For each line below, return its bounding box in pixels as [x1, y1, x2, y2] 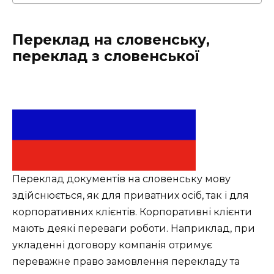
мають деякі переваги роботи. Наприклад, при [12, 223, 255, 235]
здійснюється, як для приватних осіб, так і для [12, 190, 249, 202]
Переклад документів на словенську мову [12, 173, 231, 185]
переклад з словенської [12, 48, 200, 65]
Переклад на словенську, [12, 31, 210, 49]
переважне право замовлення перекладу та [12, 256, 240, 268]
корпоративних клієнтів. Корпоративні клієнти [12, 206, 252, 218]
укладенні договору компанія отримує [12, 239, 212, 251]
